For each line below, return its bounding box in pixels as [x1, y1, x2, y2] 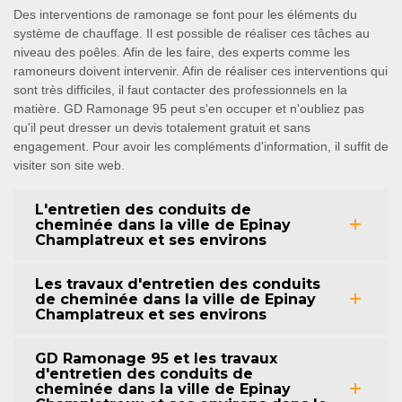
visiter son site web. [13, 157, 125, 172]
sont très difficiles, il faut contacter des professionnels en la [13, 82, 347, 97]
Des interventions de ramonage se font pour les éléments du [13, 6, 357, 22]
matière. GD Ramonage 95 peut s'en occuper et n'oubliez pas [13, 100, 364, 116]
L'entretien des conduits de [35, 200, 251, 218]
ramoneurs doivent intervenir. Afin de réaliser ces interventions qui [13, 63, 388, 78]
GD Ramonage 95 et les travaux [35, 349, 277, 367]
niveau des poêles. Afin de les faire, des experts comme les [13, 44, 350, 59]
